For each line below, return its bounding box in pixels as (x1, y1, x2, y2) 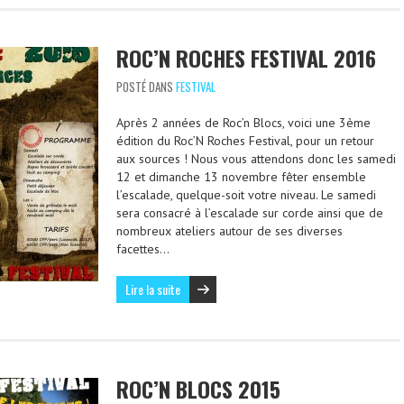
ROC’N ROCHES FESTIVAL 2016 (116, 41, 376, 74)
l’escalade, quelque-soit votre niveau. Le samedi (116, 187, 376, 203)
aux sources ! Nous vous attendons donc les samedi (116, 151, 396, 167)
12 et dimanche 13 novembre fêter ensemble (116, 169, 366, 185)
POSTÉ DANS (116, 78, 176, 96)
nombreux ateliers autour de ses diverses (116, 223, 343, 239)
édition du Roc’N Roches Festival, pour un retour (116, 133, 374, 149)
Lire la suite (125, 280, 180, 298)
